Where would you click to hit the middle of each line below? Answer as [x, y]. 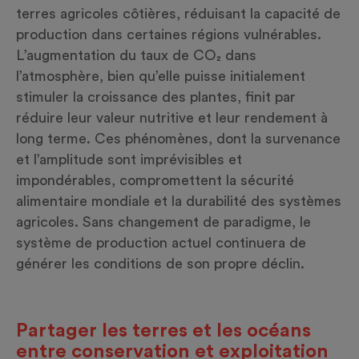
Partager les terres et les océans [163, 331]
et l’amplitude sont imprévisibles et [129, 160]
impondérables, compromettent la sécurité [155, 181]
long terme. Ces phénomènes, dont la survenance [178, 139]
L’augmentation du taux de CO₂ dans [136, 56]
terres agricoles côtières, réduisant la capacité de [178, 14]
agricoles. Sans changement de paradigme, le [163, 222]
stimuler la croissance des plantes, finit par [156, 97]
